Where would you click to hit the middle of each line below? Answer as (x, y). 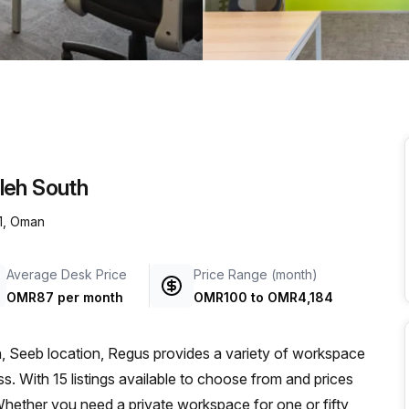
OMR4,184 (300, 297)
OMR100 (220, 297)
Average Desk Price (67, 274)
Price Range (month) (256, 274)
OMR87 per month (65, 297)
